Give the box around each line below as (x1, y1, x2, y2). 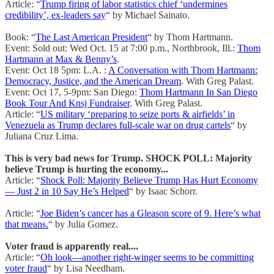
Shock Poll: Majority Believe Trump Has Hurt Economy (40, 175, 258, 186)
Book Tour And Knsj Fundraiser (5, 98, 130, 109)
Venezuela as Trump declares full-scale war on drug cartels (5, 120, 231, 131)
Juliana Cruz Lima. (5, 131, 78, 142)
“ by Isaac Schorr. (129, 186, 198, 197)
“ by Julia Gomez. (48, 219, 118, 230)
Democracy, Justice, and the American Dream (5, 76, 181, 87)
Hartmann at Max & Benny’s (5, 54, 117, 65)
